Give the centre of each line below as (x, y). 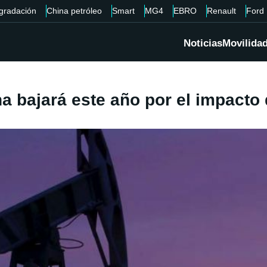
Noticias (203, 44)
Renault (221, 11)
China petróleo (74, 11)
